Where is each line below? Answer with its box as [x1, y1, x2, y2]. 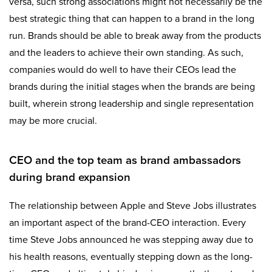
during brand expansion [9, 171, 131, 185]
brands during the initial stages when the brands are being [9, 80, 255, 93]
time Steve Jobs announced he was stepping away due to [9, 233, 253, 246]
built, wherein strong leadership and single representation [9, 97, 254, 110]
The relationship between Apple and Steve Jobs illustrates [9, 199, 256, 212]
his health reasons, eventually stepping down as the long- [9, 250, 253, 263]
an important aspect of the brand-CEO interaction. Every [9, 216, 246, 229]
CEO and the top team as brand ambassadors [9, 154, 241, 168]
